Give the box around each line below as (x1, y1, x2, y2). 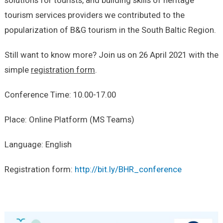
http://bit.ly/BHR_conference (74, 164, 182, 174)
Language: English (4, 139, 72, 149)
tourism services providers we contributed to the (4, 9, 185, 20)
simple (4, 64, 31, 75)
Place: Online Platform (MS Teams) (4, 114, 134, 124)
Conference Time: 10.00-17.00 (4, 89, 116, 100)
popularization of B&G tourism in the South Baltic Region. (4, 24, 216, 35)
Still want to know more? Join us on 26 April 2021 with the (4, 49, 219, 60)
